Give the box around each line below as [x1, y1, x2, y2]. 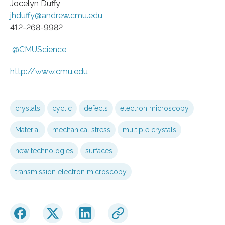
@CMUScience [10, 44, 66, 54]
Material [15, 125, 40, 134]
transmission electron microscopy [15, 167, 127, 176]
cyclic [52, 104, 72, 113]
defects [84, 104, 108, 113]
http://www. [10, 66, 56, 76]
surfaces [85, 146, 113, 155]
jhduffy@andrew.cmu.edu [10, 10, 102, 20]
